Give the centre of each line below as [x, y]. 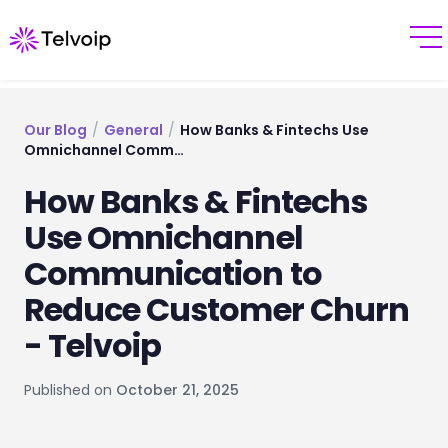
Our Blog [55, 130]
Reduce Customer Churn [216, 309]
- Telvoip [93, 345]
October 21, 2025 [177, 390]
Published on [68, 390]
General [133, 130]
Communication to [173, 273]
